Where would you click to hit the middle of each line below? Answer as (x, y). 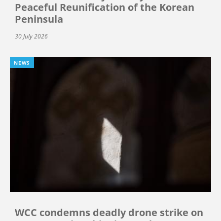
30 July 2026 (31, 36)
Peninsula (39, 19)
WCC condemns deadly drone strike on (109, 213)
